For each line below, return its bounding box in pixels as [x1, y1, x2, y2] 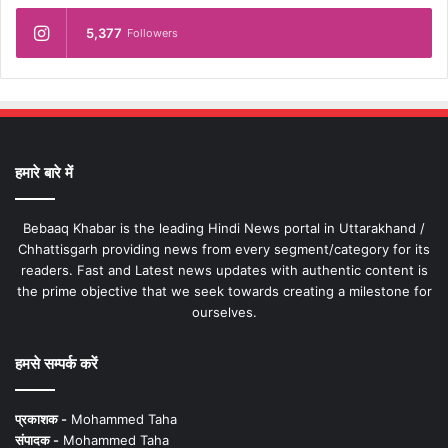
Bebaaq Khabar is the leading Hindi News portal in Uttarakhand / [23, 220, 425, 237]
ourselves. [191, 304, 257, 321]
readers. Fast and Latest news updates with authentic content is [20, 262, 428, 279]
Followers [127, 26, 178, 41]
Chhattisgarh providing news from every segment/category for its [18, 241, 430, 258]
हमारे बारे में [15, 163, 73, 183]
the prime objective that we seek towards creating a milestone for [16, 283, 432, 300]
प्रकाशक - [15, 411, 67, 428]
